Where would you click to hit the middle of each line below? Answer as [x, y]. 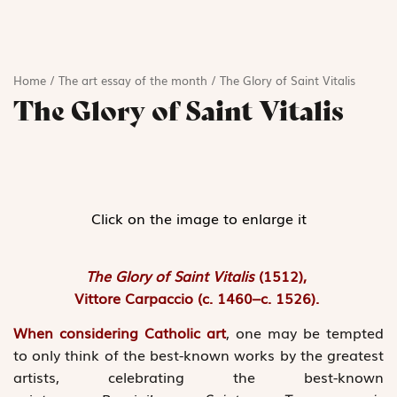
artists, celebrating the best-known [198, 377]
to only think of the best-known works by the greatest [198, 355]
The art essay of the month [133, 80]
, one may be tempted [305, 333]
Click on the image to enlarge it [198, 218]
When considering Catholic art [120, 333]
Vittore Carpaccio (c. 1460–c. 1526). [198, 298]
